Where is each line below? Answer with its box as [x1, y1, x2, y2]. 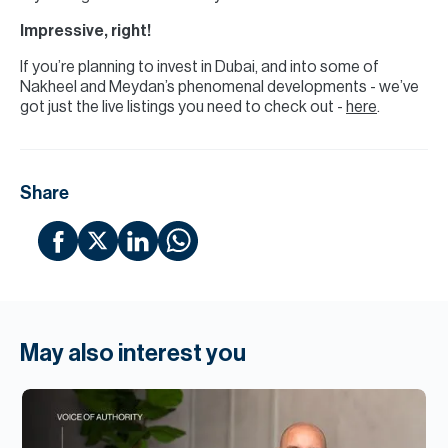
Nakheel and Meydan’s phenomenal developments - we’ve [20, 79, 419, 95]
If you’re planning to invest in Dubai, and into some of [20, 59, 379, 75]
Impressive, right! [20, 23, 151, 39]
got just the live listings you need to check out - [20, 99, 346, 115]
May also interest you [20, 341, 246, 365]
